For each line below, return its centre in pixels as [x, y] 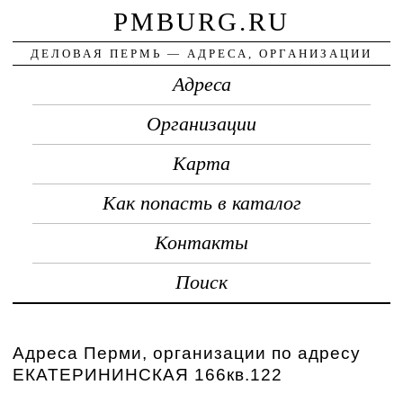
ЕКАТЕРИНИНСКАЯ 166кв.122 [148, 374]
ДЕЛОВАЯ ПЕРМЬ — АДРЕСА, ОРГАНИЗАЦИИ [201, 53]
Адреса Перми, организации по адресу [187, 353]
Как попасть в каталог [201, 203]
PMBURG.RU [201, 21]
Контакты [201, 242]
